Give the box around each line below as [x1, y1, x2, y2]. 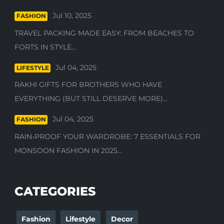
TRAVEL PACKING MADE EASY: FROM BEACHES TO [14, 28, 194, 37]
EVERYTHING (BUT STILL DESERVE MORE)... [14, 94, 168, 103]
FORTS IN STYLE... [14, 42, 76, 51]
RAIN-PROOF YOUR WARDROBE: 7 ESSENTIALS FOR [14, 131, 201, 141]
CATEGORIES [14, 183, 96, 198]
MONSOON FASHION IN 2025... [14, 145, 122, 155]
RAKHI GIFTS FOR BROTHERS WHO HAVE [14, 80, 162, 89]
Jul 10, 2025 [52, 11, 92, 20]
